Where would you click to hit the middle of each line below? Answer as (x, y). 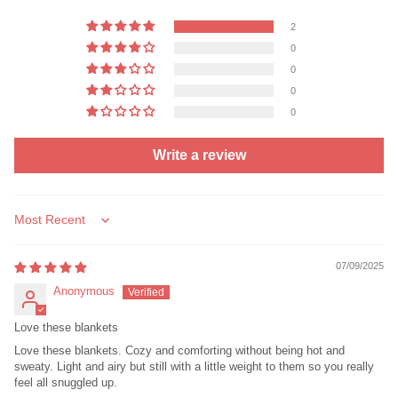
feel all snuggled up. (66, 383)
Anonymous (84, 291)
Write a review (199, 155)
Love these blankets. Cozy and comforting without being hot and (179, 351)
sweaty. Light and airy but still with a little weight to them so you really (194, 367)
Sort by (32, 227)
